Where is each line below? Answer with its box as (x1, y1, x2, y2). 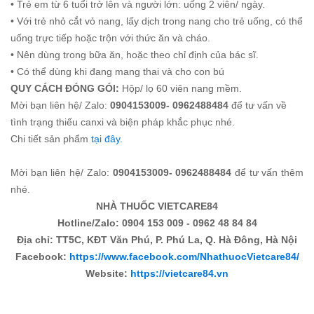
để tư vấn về (231, 99, 287, 111)
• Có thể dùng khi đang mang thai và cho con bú (11, 65, 224, 77)
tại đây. (91, 132, 123, 144)
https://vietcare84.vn (130, 267, 228, 279)
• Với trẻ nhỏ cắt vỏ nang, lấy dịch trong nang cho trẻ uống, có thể (11, 15, 303, 27)
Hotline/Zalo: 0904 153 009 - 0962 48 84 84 (57, 217, 257, 228)
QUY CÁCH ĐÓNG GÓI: (11, 82, 122, 94)
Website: (86, 267, 130, 279)
